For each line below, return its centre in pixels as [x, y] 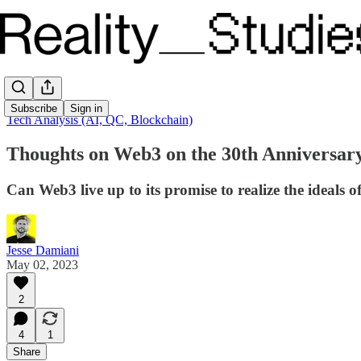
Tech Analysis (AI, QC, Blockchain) [100, 120]
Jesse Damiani [43, 250]
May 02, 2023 [42, 264]
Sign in [86, 108]
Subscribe [34, 108]
